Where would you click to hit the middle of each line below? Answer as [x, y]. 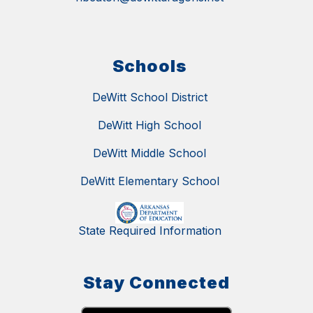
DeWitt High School [150, 125]
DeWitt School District [150, 97]
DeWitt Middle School [150, 153]
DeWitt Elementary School [150, 181]
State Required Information [150, 230]
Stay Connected [156, 282]
